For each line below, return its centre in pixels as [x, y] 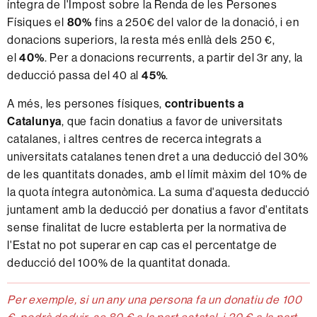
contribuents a [205, 103]
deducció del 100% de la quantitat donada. [119, 262]
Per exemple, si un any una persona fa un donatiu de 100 [155, 299]
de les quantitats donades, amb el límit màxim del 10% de [157, 174]
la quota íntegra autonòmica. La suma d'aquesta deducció [158, 191]
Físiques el [37, 22]
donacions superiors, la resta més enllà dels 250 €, [141, 39]
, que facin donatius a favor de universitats [172, 121]
